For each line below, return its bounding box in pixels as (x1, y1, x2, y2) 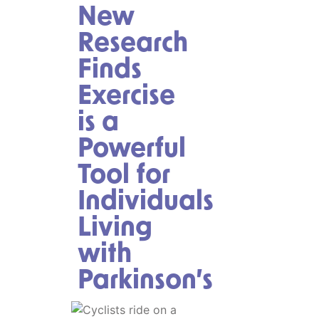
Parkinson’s (78, 268, 213, 295)
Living (78, 215, 152, 242)
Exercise (78, 83, 175, 110)
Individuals (78, 189, 214, 216)
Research (78, 31, 188, 58)
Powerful (78, 136, 186, 163)
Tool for (78, 162, 170, 189)
